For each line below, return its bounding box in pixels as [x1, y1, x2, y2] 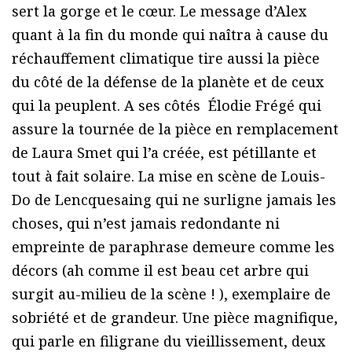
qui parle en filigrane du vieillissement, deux [12, 331, 325, 350]
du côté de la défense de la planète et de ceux [12, 71, 324, 91]
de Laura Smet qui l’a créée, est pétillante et [12, 142, 317, 162]
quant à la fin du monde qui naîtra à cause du [12, 24, 328, 44]
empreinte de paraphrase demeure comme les [12, 236, 335, 256]
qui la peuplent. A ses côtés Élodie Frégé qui [12, 95, 321, 115]
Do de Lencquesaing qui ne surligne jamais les [12, 189, 336, 209]
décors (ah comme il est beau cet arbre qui [12, 260, 309, 280]
